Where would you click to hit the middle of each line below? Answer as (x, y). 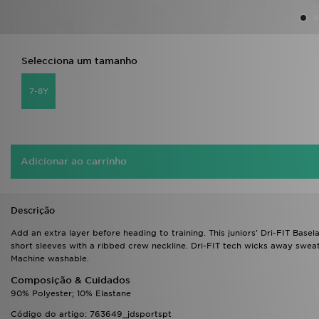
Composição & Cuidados (70, 280)
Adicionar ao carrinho (74, 161)
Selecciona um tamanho (79, 61)
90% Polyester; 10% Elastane (71, 293)
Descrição (33, 210)
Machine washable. (50, 258)
